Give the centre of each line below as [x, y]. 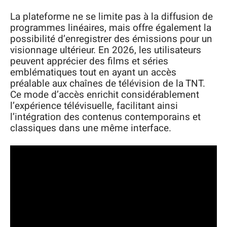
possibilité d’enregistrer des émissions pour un [111, 39]
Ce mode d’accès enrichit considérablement [105, 95]
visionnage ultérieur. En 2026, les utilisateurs [106, 50]
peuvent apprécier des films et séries [89, 61]
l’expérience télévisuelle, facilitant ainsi [94, 106]
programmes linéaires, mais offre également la [111, 28]
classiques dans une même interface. [91, 128]
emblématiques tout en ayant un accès [93, 72]
